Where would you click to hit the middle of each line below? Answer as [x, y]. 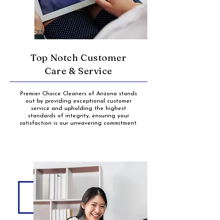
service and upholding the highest [79, 109]
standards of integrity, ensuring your [79, 116]
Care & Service [79, 71]
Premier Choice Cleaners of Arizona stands [79, 94]
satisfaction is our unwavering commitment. [79, 123]
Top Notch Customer [79, 57]
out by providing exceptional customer [79, 101]
